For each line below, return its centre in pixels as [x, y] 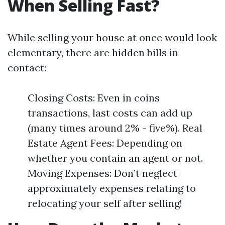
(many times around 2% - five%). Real [115, 128]
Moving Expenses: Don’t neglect [102, 173]
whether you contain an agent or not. [115, 158]
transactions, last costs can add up [110, 113]
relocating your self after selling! [105, 203]
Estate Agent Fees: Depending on [105, 143]
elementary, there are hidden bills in [93, 52]
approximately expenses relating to [112, 188]
